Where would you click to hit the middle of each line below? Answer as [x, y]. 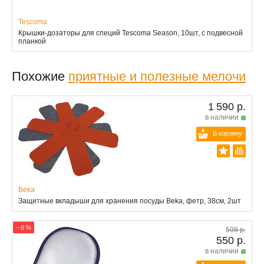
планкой [32, 41]
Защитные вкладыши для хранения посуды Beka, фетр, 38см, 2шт [130, 201]
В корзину [227, 133]
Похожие [40, 76]
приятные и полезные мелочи [157, 76]
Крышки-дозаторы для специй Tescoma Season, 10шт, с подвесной [131, 33]
